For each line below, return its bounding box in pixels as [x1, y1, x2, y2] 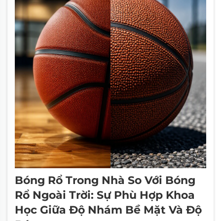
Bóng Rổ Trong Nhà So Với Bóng [15, 174, 195, 187]
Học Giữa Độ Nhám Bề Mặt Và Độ [15, 203, 202, 217]
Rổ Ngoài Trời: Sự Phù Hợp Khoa [15, 188, 195, 202]
